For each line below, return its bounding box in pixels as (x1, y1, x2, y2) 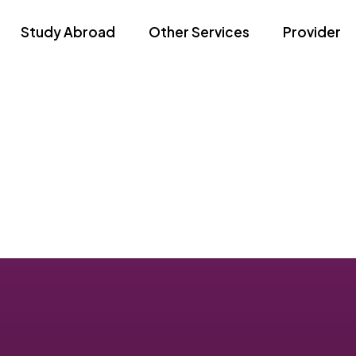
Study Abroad (20, 23, 115, 41)
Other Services (148, 23, 250, 41)
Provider (282, 23, 341, 41)
